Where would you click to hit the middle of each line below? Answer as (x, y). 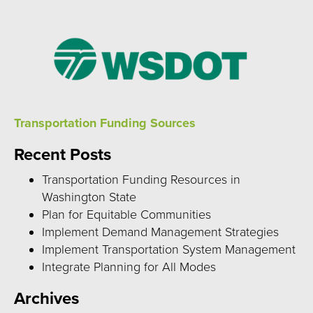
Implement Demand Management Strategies (160, 232)
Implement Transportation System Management (169, 249)
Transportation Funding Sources (105, 123)
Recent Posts (63, 154)
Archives (46, 298)
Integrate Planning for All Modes (129, 267)
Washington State (89, 197)
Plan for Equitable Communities (126, 214)
